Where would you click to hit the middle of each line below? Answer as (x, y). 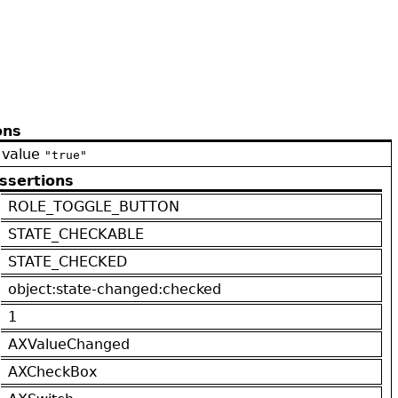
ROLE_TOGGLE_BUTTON (94, 206)
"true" (66, 155)
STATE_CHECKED (68, 261)
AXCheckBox (52, 371)
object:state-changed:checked (115, 289)
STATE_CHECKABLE (76, 234)
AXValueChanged (69, 344)
